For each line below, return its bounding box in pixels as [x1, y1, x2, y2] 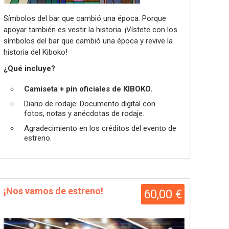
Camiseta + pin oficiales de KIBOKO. [24, 84, 152, 94]
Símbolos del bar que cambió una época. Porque [4, 14, 166, 23]
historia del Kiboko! [4, 48, 67, 57]
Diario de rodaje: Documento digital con [24, 99, 155, 108]
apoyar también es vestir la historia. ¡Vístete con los [4, 25, 177, 34]
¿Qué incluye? [4, 64, 55, 73]
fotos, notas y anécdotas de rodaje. [24, 109, 144, 118]
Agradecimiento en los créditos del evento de [24, 124, 176, 133]
